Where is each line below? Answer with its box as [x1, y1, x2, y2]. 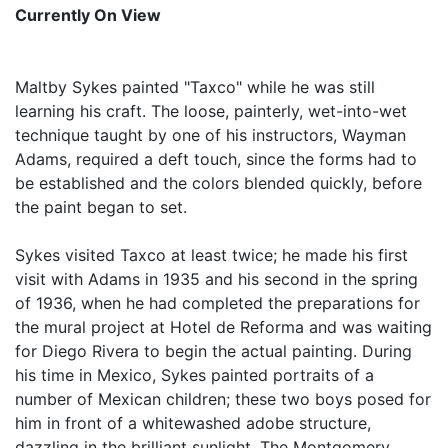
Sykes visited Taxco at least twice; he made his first [15, 245, 408, 265]
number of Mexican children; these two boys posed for [15, 389, 431, 409]
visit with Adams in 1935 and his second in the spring [15, 269, 418, 289]
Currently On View [15, 5, 161, 25]
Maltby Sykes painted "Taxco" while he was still [15, 77, 375, 97]
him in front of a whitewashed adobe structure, [15, 413, 371, 433]
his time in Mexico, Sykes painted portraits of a [15, 365, 374, 385]
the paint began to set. [15, 197, 187, 217]
